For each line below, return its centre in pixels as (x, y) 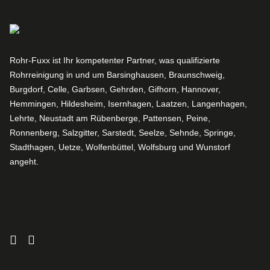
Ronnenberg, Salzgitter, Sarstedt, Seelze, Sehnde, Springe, (123, 133)
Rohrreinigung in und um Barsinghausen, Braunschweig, (117, 75)
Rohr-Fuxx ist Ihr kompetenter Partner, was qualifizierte (115, 60)
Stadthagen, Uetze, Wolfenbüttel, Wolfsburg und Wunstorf (120, 147)
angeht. (24, 162)
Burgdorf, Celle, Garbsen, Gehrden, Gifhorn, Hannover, (115, 89)
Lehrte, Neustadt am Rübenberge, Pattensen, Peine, (110, 118)
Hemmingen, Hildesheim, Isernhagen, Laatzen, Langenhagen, (128, 104)
